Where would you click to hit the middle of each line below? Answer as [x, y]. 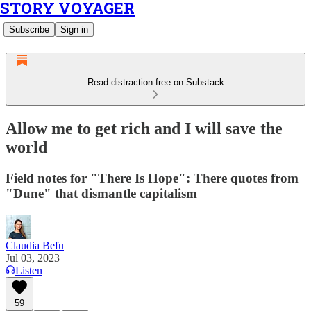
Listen [29, 270]
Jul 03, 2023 [33, 258]
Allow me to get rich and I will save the [144, 128]
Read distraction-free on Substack [155, 82]
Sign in [74, 30]
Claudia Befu [35, 245]
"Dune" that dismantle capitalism [101, 193]
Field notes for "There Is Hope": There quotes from [152, 178]
